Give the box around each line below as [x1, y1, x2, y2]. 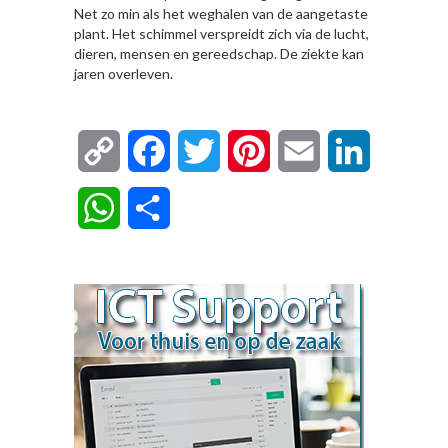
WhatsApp [120, 198, 194, 217]
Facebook [170, 141, 240, 160]
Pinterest [270, 141, 333, 160]
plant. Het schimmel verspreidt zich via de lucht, [74, 25, 369, 42]
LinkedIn [370, 141, 429, 160]
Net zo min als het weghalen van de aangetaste [74, 5, 368, 22]
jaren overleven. [74, 65, 173, 82]
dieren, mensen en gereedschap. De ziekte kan [74, 45, 364, 62]
